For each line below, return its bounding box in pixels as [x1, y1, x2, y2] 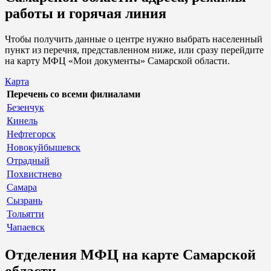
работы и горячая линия [5, 5, 166, 21]
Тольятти [7, 208, 44, 219]
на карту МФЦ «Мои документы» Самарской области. [5, 55, 230, 66]
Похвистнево [7, 168, 62, 179]
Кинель [7, 115, 38, 126]
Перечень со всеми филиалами [7, 88, 140, 99]
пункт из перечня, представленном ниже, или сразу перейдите [5, 44, 264, 55]
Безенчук [7, 102, 44, 113]
